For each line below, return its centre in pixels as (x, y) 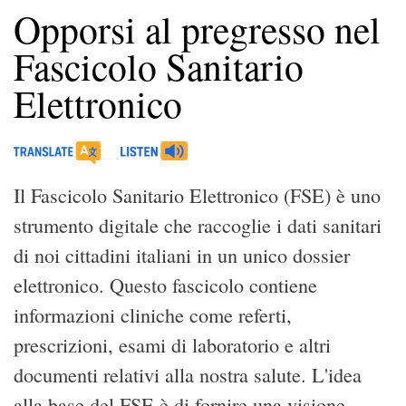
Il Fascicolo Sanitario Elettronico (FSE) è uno (197, 195)
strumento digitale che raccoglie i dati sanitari (198, 225)
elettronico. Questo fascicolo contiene (165, 285)
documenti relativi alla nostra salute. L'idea (188, 374)
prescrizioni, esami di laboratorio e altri (172, 344)
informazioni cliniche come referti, (153, 314)
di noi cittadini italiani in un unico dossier (182, 255)
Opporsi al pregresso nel (197, 29)
